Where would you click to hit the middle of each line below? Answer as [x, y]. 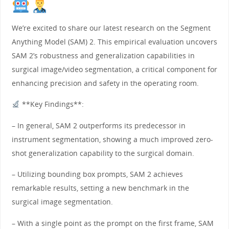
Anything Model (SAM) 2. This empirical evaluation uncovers [114, 41]
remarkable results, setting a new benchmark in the [100, 188]
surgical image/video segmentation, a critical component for [114, 69]
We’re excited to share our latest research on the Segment [111, 28]
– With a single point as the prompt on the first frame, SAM [112, 223]
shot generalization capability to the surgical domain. [103, 153]
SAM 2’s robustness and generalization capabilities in [103, 55]
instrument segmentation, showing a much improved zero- [112, 139]
